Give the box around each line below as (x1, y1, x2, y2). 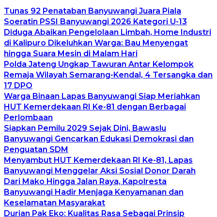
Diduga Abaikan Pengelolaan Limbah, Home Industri (4, 27, 211, 37)
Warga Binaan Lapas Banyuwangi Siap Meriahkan (4, 91, 200, 101)
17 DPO (4, 80, 32, 90)
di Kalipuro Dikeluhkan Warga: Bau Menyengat (4, 38, 188, 47)
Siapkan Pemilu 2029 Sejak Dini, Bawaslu (4, 123, 166, 133)
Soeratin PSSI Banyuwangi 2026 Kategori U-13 (4, 16, 187, 26)
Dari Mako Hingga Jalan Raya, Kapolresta (4, 176, 167, 186)
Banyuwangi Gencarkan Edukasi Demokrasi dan (4, 134, 194, 143)
